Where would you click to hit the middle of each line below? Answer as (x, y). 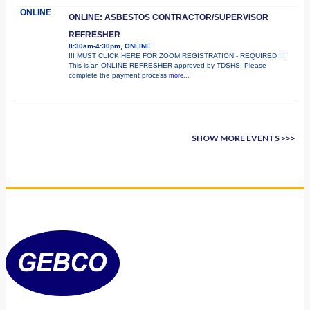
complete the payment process (119, 75)
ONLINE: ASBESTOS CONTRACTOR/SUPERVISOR (168, 17)
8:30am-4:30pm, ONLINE (110, 46)
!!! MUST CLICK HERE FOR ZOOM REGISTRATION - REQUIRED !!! (177, 55)
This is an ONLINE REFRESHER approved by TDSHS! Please (167, 65)
